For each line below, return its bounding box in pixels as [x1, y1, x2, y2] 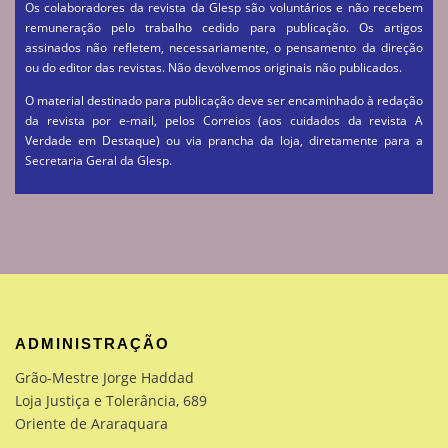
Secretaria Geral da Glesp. [25, 152, 172, 170]
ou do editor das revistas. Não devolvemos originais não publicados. [25, 58, 402, 76]
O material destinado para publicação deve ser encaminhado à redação [25, 92, 423, 110]
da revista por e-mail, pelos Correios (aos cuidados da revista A [25, 112, 423, 130]
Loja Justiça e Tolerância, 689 [15, 391, 207, 411]
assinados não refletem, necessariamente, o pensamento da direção [25, 38, 423, 56]
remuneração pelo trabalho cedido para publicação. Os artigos [25, 18, 423, 36]
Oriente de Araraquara [15, 414, 168, 434]
